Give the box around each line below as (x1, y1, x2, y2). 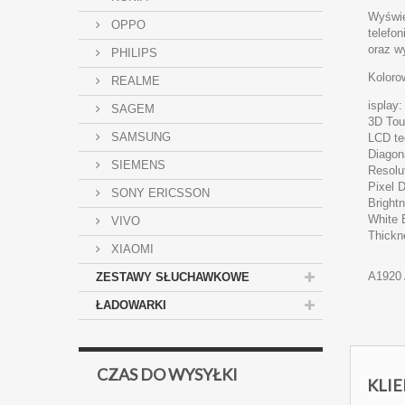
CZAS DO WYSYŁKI (97, 364, 238, 384)
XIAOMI (108, 242, 154, 256)
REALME (108, 74, 160, 88)
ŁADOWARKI (96, 298, 166, 312)
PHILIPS (108, 46, 157, 60)
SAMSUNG (108, 130, 171, 144)
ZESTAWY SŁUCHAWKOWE (96, 270, 250, 284)
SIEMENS (108, 158, 165, 172)
